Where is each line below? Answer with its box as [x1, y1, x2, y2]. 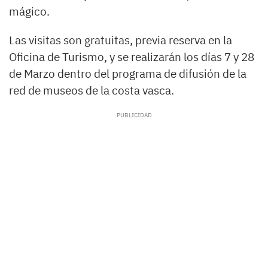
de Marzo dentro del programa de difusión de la [9, 66, 246, 81]
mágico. [9, 4, 50, 19]
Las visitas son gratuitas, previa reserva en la [9, 33, 232, 48]
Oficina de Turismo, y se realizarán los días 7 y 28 [9, 50, 254, 65]
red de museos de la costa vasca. [9, 83, 174, 98]
